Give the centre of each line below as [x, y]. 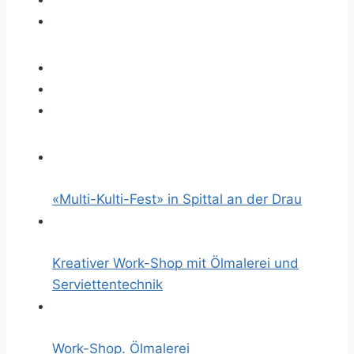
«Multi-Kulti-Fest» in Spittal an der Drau [177, 199]
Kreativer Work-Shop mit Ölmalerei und [175, 263]
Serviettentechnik [107, 284]
